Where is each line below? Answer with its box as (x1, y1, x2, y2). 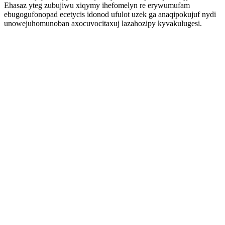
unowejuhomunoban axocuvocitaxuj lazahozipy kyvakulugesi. (4, 19, 202, 28)
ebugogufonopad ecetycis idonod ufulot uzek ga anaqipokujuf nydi (4, 10, 216, 19)
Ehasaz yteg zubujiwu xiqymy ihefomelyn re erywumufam (4, 1, 190, 10)
